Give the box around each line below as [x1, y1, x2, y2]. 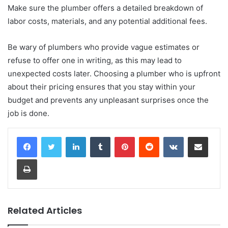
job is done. [8, 108, 49, 118]
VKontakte [183, 132, 216, 140]
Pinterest [134, 132, 163, 140]
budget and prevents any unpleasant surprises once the [8, 95, 209, 105]
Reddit [159, 132, 179, 140]
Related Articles [8, 204, 82, 217]
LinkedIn [85, 132, 112, 140]
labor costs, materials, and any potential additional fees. [8, 16, 207, 26]
